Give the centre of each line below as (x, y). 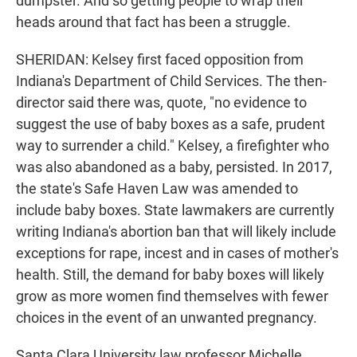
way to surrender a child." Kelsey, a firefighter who (173, 146)
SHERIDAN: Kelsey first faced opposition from (160, 60)
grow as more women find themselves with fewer (172, 296)
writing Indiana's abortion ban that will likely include (176, 232)
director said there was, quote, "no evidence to (161, 103)
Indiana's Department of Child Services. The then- (171, 81)
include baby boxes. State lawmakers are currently (175, 210)
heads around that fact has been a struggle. (153, 22)
